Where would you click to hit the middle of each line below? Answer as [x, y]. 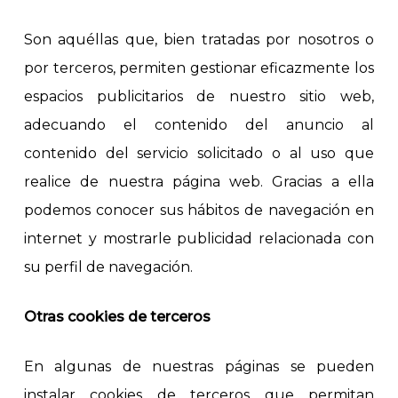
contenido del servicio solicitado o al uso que [199, 153]
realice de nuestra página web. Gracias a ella [199, 181]
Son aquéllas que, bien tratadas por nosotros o [199, 39]
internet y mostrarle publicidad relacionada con [199, 238]
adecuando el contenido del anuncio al [199, 124]
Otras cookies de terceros [117, 316]
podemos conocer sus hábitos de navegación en [199, 210]
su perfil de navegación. [108, 267]
